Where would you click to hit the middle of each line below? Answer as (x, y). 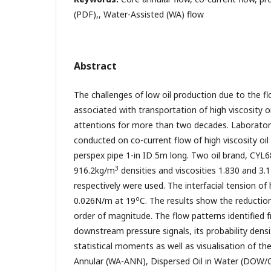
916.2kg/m (94, 170)
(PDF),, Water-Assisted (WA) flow (139, 14)
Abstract (95, 66)
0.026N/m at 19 (105, 200)
